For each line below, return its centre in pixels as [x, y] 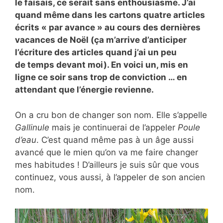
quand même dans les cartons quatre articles [110, 15]
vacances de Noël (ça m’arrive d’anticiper [101, 40]
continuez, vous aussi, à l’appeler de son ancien [110, 177]
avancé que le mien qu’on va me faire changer [107, 152]
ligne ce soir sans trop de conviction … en [101, 77]
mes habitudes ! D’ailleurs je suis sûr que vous [107, 165]
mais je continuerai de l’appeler [113, 127]
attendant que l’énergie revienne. [84, 90]
